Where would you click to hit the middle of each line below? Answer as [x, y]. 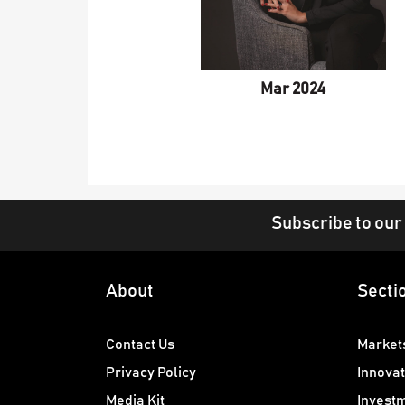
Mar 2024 [293, 90]
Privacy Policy [151, 373]
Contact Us [140, 345]
